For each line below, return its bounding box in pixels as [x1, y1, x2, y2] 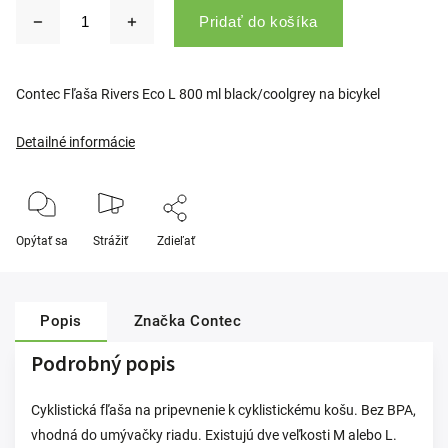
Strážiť [93, 234, 128, 248]
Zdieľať [156, 234, 195, 248]
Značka [133, 312, 186, 330]
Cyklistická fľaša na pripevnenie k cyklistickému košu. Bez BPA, [31, 402, 416, 418]
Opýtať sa [16, 234, 68, 248]
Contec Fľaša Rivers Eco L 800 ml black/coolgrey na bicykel [16, 86, 380, 102]
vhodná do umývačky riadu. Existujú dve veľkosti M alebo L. [31, 427, 397, 443]
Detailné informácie [16, 134, 135, 150]
